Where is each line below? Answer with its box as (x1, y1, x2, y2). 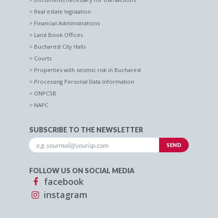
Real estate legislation (34, 7, 91, 15)
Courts (34, 54, 52, 62)
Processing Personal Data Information (34, 77, 134, 85)
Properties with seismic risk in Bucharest (34, 66, 141, 73)
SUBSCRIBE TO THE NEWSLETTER (29, 125, 143, 134)
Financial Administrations (34, 19, 100, 27)
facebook (41, 175, 84, 187)
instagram (41, 188, 88, 200)
